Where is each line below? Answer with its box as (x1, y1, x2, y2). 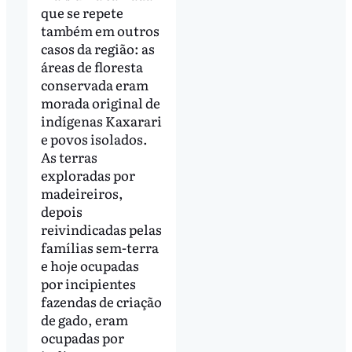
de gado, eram (40, 310, 128, 330)
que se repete (40, 2, 123, 23)
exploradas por (40, 165, 135, 185)
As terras (40, 147, 97, 167)
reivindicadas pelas (40, 219, 162, 240)
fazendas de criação (40, 291, 162, 312)
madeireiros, (40, 183, 123, 203)
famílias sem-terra (40, 237, 159, 258)
